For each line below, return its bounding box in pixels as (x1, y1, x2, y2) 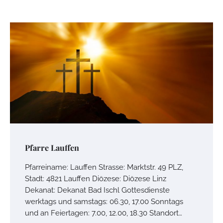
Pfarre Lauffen (25, 142, 79, 153)
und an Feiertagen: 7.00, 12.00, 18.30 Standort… (25, 209, 182, 218)
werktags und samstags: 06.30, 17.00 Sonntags (25, 197, 183, 206)
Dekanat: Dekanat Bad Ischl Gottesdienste (25, 186, 170, 195)
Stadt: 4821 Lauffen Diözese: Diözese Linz (25, 174, 166, 183)
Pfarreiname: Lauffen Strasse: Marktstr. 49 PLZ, (25, 163, 183, 172)
